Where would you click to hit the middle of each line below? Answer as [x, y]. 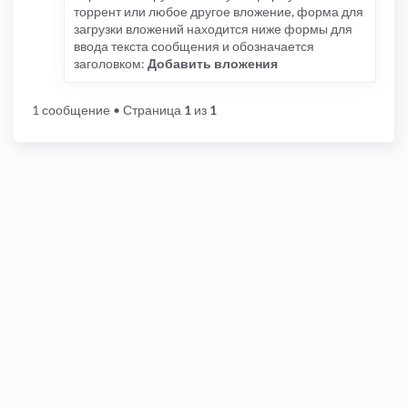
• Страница [147, 110]
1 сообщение [71, 110]
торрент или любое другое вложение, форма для [219, 12]
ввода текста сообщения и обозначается [194, 46]
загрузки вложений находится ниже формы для [213, 29]
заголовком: [111, 64]
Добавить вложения [213, 64]
